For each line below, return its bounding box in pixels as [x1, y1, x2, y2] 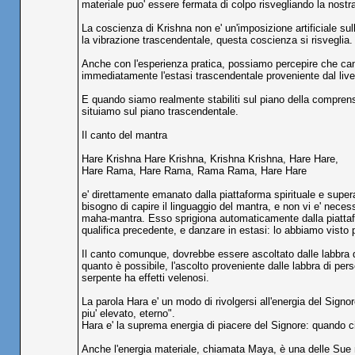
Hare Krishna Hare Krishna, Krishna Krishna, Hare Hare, [81, 153, 338, 165]
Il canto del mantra [81, 129, 167, 141]
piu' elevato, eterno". [81, 307, 175, 319]
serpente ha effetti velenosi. [81, 272, 209, 284]
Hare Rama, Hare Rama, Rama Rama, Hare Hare [81, 165, 307, 177]
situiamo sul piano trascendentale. [81, 105, 239, 117]
